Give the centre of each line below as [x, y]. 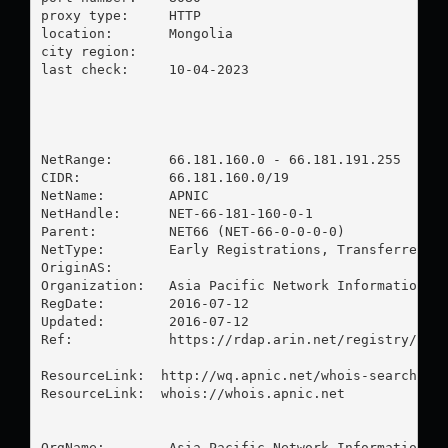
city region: [88, 51]
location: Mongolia [84, 33]
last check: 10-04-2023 [84, 69]
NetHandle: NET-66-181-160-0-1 [176, 213]
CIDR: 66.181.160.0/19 [164, 177]
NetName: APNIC [124, 195]
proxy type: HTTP [84, 15]
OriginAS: [104, 267]
